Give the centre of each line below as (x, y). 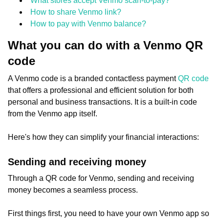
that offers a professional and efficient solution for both (101, 90)
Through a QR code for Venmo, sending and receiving (101, 178)
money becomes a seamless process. (74, 190)
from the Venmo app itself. (53, 114)
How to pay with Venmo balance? (88, 24)
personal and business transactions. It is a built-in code (102, 102)
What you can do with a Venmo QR (105, 45)
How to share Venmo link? (76, 12)
